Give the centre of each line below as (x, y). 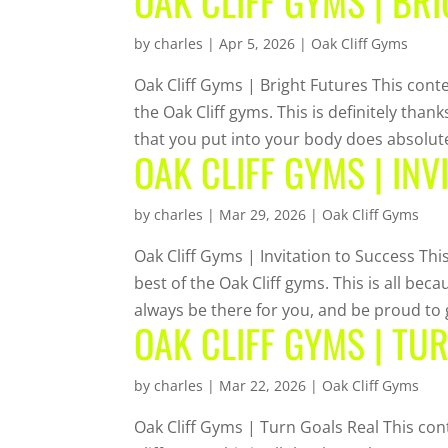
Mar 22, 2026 (263, 385)
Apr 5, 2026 (257, 43)
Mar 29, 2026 (263, 214)
